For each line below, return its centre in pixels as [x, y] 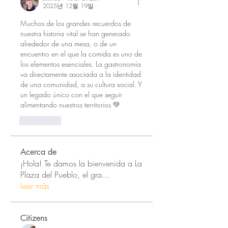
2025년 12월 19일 [68, 6]
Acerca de [38, 152]
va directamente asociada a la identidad [81, 74]
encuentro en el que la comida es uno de [81, 54]
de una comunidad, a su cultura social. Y [81, 84]
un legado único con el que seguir [71, 94]
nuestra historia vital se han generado [75, 33]
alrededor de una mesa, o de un [68, 44]
